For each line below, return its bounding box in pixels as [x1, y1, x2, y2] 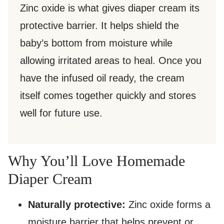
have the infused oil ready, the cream [20, 72, 184, 84]
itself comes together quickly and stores [20, 90, 196, 101]
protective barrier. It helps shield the [20, 20, 179, 31]
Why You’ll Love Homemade [8, 152, 185, 169]
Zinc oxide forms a [125, 199, 210, 210]
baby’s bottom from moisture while [20, 37, 172, 49]
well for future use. [20, 107, 102, 119]
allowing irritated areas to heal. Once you [20, 55, 201, 66]
